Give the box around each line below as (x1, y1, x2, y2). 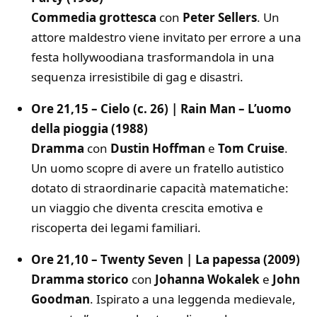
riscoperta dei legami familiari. (31, 219, 201, 236)
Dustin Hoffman (110, 139, 205, 156)
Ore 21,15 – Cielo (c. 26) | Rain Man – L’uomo (31, 100, 292, 117)
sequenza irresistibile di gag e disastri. (31, 68, 243, 85)
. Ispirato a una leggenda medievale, (90, 290, 296, 307)
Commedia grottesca (31, 8, 156, 25)
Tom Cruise (218, 139, 284, 156)
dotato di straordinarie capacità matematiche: (31, 179, 289, 196)
